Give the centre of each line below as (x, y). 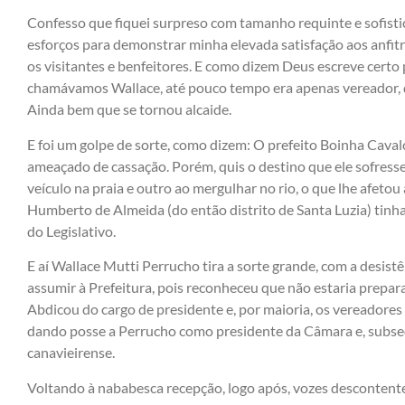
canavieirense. (71, 353)
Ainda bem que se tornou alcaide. (129, 109)
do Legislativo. (71, 231)
